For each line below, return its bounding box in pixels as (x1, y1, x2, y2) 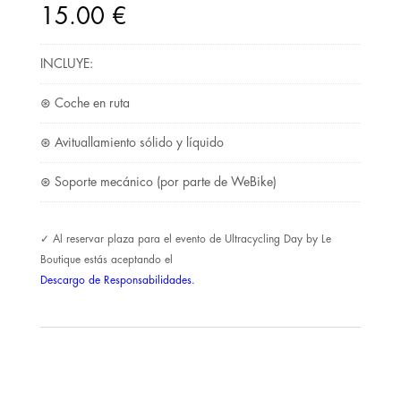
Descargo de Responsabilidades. (39, 275, 195, 286)
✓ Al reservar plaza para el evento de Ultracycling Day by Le (39, 234, 331, 245)
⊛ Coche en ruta (39, 97, 130, 110)
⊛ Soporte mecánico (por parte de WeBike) (39, 175, 277, 189)
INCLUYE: (39, 57, 93, 71)
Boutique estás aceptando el (39, 254, 173, 266)
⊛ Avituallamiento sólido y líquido (39, 136, 224, 149)
